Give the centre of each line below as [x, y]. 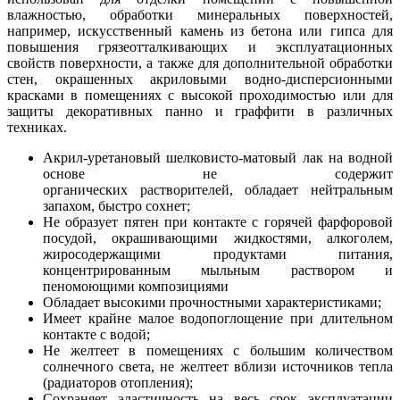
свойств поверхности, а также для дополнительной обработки [200, 63]
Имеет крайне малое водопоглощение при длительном [218, 319]
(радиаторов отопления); [118, 383]
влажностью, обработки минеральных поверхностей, [200, 15]
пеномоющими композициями [136, 287]
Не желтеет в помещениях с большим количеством [218, 351]
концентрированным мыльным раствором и [218, 271]
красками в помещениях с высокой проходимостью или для [200, 96]
